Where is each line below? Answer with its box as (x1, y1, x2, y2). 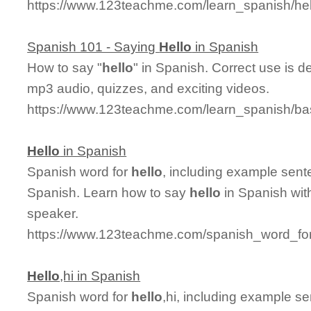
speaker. (27, 205, 79, 221)
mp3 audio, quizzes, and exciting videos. (27, 81, 270, 96)
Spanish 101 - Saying (27, 39, 160, 54)
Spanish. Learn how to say (27, 185, 190, 200)
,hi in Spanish (60, 268, 141, 283)
